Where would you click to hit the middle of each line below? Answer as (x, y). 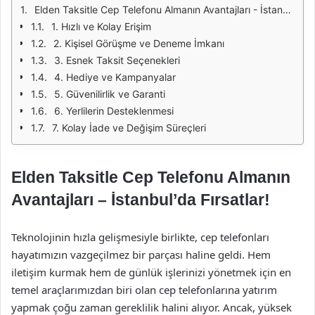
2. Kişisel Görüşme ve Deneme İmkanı (139, 43)
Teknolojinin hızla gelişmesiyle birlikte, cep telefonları (140, 237)
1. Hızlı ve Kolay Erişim (101, 26)
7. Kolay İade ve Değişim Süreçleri (129, 128)
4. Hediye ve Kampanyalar (115, 77)
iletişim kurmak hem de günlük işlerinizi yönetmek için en (151, 272)
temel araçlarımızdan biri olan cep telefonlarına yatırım (144, 290)
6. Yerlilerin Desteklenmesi (114, 111)
